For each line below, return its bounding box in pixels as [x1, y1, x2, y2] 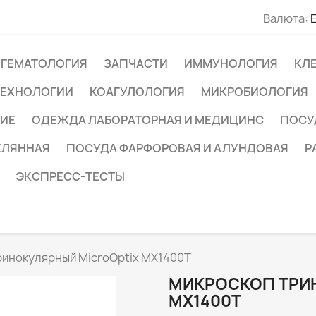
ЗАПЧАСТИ [104, 56, 168, 71]
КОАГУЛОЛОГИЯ [90, 84, 185, 99]
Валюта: [262, 10, 308, 26]
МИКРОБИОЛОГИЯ [201, 84, 308, 99]
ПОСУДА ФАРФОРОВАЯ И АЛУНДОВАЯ [66, 140, 288, 156]
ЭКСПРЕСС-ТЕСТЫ [16, 169, 125, 184]
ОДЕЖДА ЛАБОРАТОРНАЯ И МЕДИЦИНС [32, 112, 264, 128]
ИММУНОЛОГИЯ [184, 56, 278, 71]
